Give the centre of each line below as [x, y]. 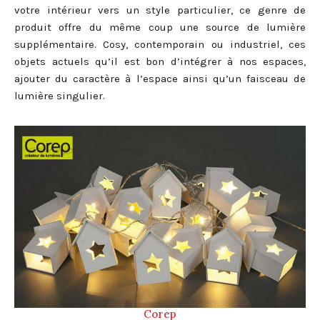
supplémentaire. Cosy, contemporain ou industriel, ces [160, 44]
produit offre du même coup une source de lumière [160, 27]
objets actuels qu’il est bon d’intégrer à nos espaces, [160, 61]
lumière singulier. [60, 95]
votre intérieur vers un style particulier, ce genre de [160, 10]
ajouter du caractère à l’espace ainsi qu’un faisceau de [160, 78]
